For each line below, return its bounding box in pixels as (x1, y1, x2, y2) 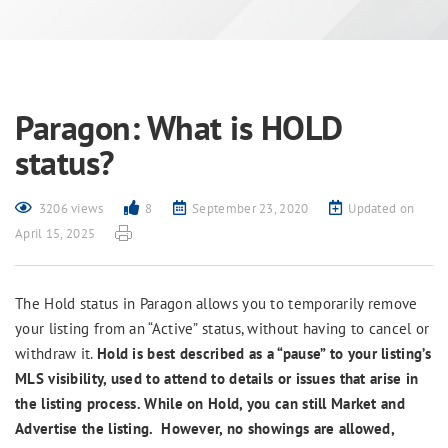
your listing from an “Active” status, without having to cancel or (15, 319, 430, 338)
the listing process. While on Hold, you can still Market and (15, 394, 405, 413)
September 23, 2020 (192, 200, 309, 217)
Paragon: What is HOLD (15, 105, 343, 149)
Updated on (348, 200, 415, 217)
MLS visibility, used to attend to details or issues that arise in (15, 369, 419, 388)
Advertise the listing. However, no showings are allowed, (15, 419, 395, 438)
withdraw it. (15, 344, 97, 363)
